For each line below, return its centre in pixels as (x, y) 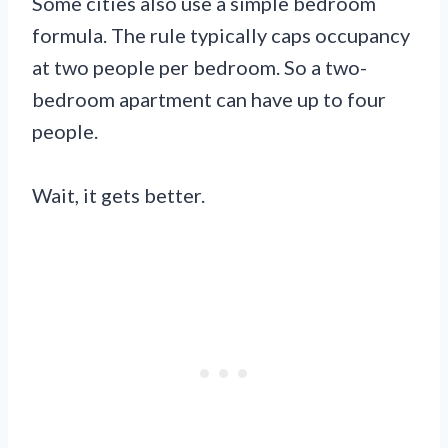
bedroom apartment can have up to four (209, 99)
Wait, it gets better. (118, 195)
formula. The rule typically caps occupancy (221, 35)
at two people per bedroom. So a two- (199, 67)
